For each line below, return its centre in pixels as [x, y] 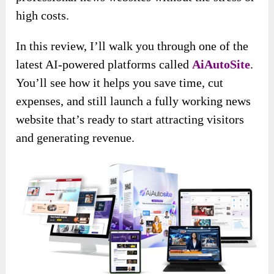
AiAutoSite [221, 65]
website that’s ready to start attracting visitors [130, 120]
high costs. [43, 16]
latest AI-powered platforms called [104, 65]
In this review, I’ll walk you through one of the [132, 46]
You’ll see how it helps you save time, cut [120, 83]
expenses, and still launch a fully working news [134, 101]
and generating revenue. [76, 138]
